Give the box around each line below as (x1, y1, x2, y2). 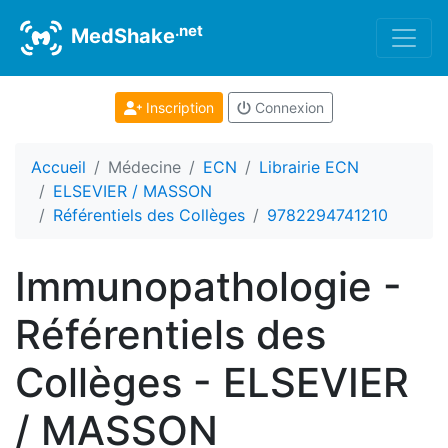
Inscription (141, 99, 214, 116)
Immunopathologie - (15, 262, 402, 311)
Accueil (31, 157, 86, 177)
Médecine (108, 157, 181, 177)
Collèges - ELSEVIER (15, 358, 409, 407)
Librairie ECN (259, 157, 359, 177)
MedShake (66, 24, 175, 49)
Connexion (250, 99, 324, 116)
